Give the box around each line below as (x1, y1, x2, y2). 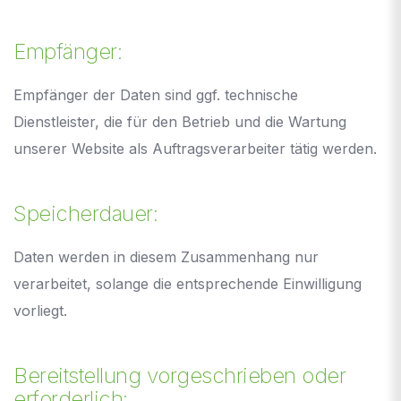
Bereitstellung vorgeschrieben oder (13, 362, 346, 388)
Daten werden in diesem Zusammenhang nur (13, 247, 319, 266)
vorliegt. (13, 301, 67, 320)
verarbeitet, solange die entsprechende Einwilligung (13, 274, 362, 293)
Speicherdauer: (13, 200, 158, 226)
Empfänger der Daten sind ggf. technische (13, 85, 298, 104)
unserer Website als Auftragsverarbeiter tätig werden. (13, 139, 377, 158)
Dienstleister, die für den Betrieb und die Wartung (13, 112, 346, 131)
